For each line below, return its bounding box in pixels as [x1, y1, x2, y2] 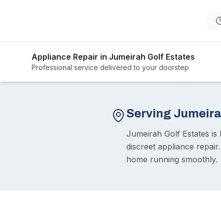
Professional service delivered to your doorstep [32, 63, 189, 72]
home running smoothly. [126, 154, 218, 164]
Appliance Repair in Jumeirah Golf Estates [32, 52, 195, 62]
